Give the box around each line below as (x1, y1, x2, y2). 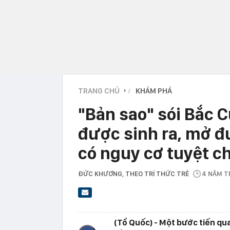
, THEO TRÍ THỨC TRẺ (122, 169, 192, 178)
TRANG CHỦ (78, 86, 120, 95)
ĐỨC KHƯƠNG (78, 169, 122, 178)
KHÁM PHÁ (136, 86, 172, 95)
